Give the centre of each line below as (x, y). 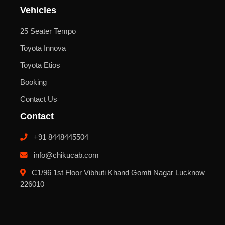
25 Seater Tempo (48, 31)
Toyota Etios (40, 65)
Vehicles (38, 10)
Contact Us (39, 99)
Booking (33, 82)
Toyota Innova (43, 48)
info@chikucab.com (65, 155)
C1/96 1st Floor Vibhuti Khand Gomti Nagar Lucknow (117, 173)
